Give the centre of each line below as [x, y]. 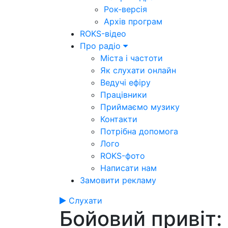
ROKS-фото [123, 156]
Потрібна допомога [139, 131]
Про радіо [102, 46]
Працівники [124, 95]
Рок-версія [125, 9]
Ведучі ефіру [125, 82]
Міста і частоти [132, 58]
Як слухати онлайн [138, 70]
